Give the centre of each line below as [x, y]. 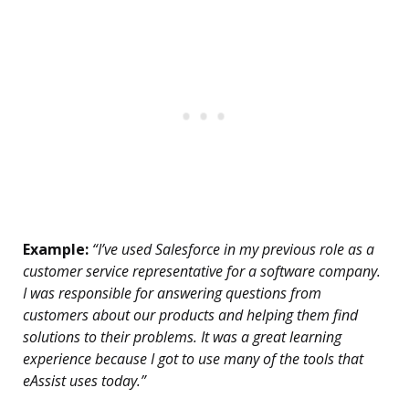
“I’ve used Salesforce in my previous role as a [231, 250]
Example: [56, 250]
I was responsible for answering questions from [172, 294]
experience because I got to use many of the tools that [193, 359]
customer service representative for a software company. [202, 272]
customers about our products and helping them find [190, 315]
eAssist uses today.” [84, 381]
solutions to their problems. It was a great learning [182, 337]
